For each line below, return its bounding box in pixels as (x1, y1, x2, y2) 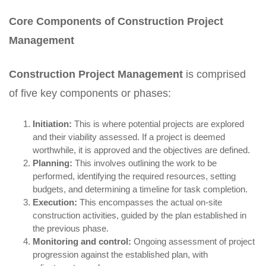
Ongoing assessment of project (131, 236, 255, 246)
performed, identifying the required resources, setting (33, 171, 236, 181)
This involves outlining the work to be (72, 158, 217, 168)
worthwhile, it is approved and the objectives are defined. (33, 145, 250, 155)
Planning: (33, 158, 72, 168)
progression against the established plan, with (33, 249, 208, 259)
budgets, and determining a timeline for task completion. (33, 184, 248, 194)
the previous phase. (33, 223, 109, 233)
